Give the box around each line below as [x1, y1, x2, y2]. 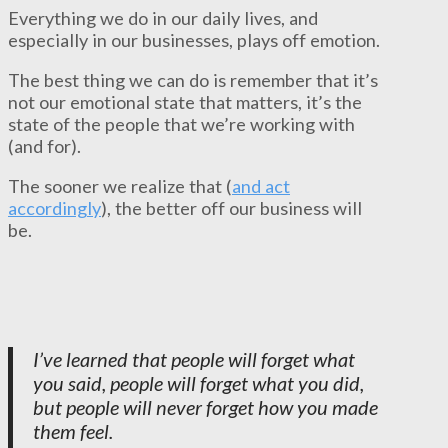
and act [232, 175, 290, 198]
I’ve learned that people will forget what [33, 346, 355, 371]
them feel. [33, 418, 113, 443]
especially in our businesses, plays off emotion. [8, 28, 380, 51]
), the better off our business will [101, 197, 362, 220]
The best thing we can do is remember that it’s [8, 69, 378, 92]
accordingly [8, 197, 101, 220]
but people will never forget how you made [33, 394, 378, 419]
